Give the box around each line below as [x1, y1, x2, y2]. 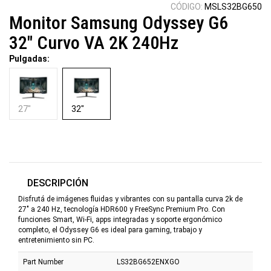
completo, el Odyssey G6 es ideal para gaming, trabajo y [18, 226, 202, 235]
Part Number [23, 258, 64, 267]
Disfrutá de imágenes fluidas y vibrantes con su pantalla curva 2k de [18, 195, 243, 204]
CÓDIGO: [171, 2, 204, 12]
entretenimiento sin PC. [18, 236, 94, 245]
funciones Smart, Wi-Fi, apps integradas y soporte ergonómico [18, 215, 222, 224]
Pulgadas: [9, 54, 50, 64]
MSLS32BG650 [204, 2, 262, 12]
